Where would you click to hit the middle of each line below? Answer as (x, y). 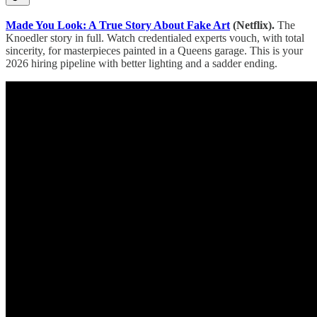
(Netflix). (252, 25)
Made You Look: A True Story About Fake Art (118, 25)
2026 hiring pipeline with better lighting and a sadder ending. (142, 63)
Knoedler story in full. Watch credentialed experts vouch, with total (155, 38)
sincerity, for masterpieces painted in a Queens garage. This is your (154, 50)
